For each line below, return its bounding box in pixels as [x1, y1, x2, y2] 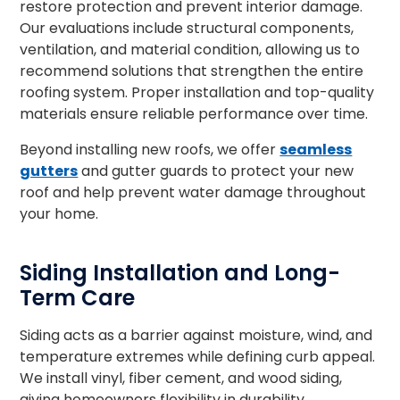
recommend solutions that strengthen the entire [20, 61, 364, 81]
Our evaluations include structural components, [20, 18, 354, 38]
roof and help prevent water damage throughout [20, 182, 367, 203]
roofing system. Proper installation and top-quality [20, 82, 375, 103]
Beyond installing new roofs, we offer [20, 139, 280, 160]
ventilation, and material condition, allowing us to [20, 39, 361, 60]
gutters [20, 161, 79, 181]
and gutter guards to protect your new [78, 161, 354, 181]
